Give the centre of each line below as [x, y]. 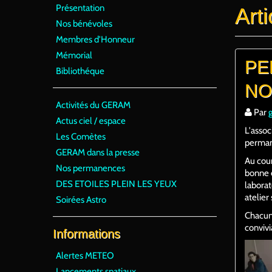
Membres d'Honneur [95, 39]
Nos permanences [90, 168]
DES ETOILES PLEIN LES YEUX [116, 184]
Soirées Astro [81, 200]
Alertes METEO [85, 256]
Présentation [80, 8]
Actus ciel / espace [91, 121]
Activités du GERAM [93, 105]
